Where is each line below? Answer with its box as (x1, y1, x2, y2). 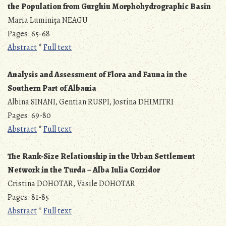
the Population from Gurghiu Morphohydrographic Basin (8, 1, 211, 13)
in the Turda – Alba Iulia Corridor (41, 164, 160, 176)
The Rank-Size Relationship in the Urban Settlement (8, 151, 195, 162)
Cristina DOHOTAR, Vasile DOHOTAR (8, 178, 135, 190)
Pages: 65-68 (8, 28, 50, 40)
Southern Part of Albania (8, 83, 96, 94)
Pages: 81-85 (8, 192, 49, 203)
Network (8, 164, 40, 176)
